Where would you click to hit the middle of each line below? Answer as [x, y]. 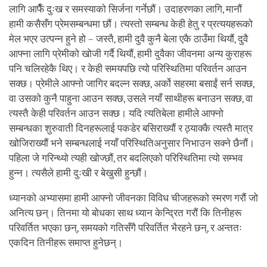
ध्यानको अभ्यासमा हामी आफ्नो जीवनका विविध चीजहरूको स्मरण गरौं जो [133, 198]
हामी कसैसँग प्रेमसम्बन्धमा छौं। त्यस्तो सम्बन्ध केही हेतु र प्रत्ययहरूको [131, 24]
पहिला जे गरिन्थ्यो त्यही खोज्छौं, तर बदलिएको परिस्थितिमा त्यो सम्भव [126, 159]
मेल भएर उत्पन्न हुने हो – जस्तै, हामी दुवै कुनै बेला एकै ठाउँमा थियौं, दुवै [128, 39]
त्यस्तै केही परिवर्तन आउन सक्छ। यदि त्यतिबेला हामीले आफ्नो [116, 114]
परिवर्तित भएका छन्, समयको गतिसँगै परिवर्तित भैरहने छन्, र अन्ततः [125, 228]
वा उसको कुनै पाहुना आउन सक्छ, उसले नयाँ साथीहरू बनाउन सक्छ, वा [131, 99]
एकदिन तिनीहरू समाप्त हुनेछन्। [67, 243]
